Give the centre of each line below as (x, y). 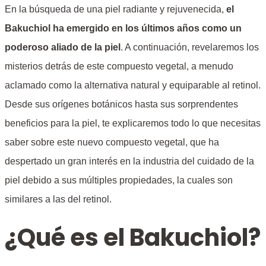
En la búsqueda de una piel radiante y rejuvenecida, (115, 9)
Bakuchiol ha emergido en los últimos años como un (123, 28)
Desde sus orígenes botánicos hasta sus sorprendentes (121, 104)
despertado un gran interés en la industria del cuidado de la (129, 161)
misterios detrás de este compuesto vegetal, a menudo (119, 66)
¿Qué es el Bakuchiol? (133, 237)
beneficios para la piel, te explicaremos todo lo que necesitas (133, 123)
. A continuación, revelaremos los (190, 47)
